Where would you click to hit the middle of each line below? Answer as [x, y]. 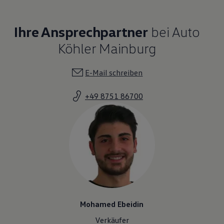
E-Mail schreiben [114, 72]
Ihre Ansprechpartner [81, 31]
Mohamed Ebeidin [112, 204]
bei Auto [174, 31]
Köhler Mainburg [107, 48]
